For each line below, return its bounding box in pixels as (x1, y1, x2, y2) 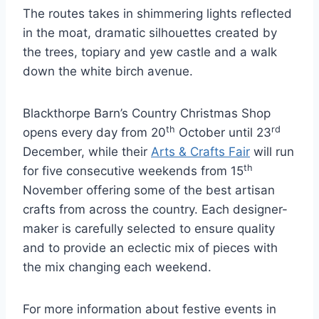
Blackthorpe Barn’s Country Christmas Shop (23, 106, 271, 121)
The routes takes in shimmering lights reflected (23, 6, 292, 21)
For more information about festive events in (23, 302, 276, 317)
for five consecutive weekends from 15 (23, 164, 244, 179)
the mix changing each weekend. (23, 260, 211, 275)
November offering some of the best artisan (23, 183, 275, 198)
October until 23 (175, 125, 271, 140)
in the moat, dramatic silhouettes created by (23, 26, 277, 41)
